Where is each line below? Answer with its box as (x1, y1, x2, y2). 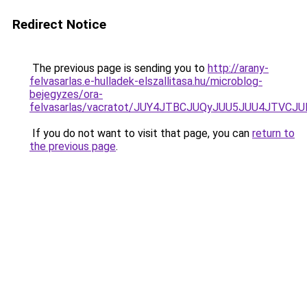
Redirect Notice (12, 16, 106, 32)
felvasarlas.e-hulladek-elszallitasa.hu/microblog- (29, 75, 262, 88)
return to (252, 127, 295, 140)
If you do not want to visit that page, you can (29, 127, 252, 140)
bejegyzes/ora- (29, 88, 103, 101)
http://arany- (208, 62, 269, 75)
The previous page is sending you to (29, 62, 208, 75)
